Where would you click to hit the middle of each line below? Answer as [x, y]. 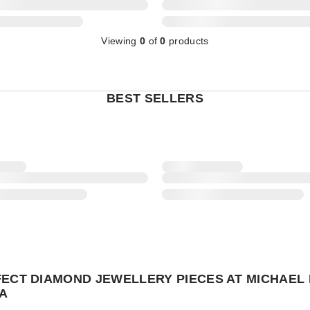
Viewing [120, 40]
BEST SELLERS [155, 98]
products [187, 40]
